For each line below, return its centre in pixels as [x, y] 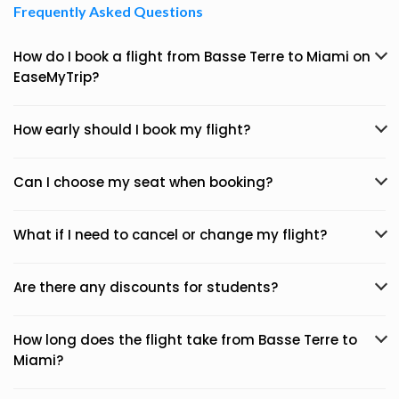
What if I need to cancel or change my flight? [170, 235]
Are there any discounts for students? [146, 287]
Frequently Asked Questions [108, 11]
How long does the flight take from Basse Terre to [185, 340]
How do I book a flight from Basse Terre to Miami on [192, 57]
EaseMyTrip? [56, 77]
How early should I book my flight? [132, 130]
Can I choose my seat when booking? [143, 182]
